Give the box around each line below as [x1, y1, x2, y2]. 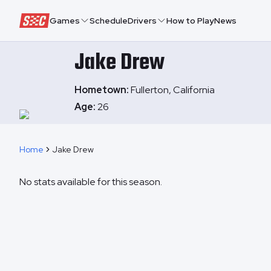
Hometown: [74, 83, 131, 96]
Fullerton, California [131, 83, 215, 96]
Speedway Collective [19, 13, 105, 25]
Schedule [90, 15, 128, 26]
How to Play [166, 15, 214, 26]
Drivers [128, 15, 157, 26]
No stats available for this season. [19, 175, 162, 188]
